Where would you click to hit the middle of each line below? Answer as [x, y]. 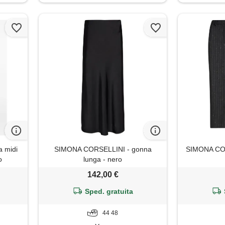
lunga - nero [103, 159]
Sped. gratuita [109, 192]
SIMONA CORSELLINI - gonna [103, 149]
